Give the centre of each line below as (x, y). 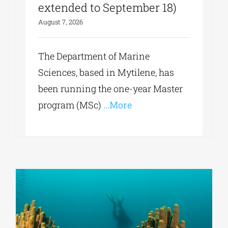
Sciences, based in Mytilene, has (106, 73)
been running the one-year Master (111, 89)
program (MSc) (70, 105)
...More (117, 105)
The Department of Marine (94, 56)
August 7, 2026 (61, 22)
